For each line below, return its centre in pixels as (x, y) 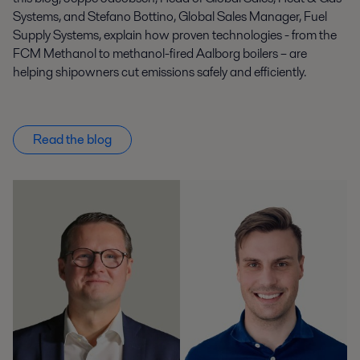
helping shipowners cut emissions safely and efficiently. (160, 72)
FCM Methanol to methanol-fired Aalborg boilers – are (160, 53)
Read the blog (72, 139)
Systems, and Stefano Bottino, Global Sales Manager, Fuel (170, 16)
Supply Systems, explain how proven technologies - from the (175, 35)
